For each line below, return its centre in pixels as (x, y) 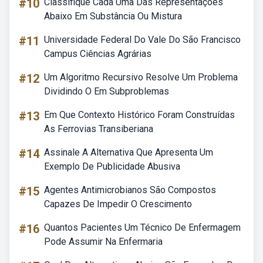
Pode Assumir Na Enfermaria (103, 242)
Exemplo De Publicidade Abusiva (112, 166)
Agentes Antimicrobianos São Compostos (130, 190)
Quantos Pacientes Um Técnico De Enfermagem (142, 227)
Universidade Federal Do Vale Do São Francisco (142, 40)
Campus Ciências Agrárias (98, 54)
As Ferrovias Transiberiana (99, 129)
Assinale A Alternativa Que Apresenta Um (129, 152)
